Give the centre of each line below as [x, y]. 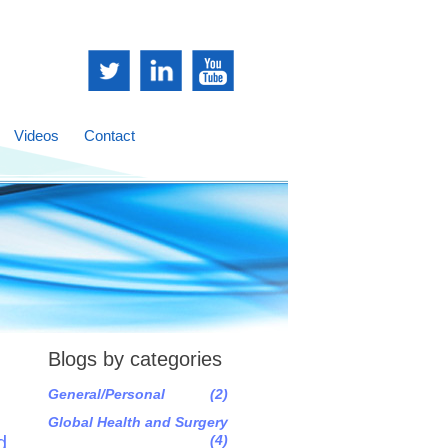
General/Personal [106, 394]
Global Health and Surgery [138, 422]
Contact [109, 135]
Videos [36, 135]
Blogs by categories [135, 359]
